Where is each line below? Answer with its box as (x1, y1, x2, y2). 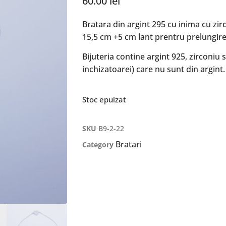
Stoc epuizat (82, 94, 126, 104)
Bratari (116, 139, 142, 150)
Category (82, 140, 114, 149)
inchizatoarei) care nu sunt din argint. (82, 64, 225, 75)
